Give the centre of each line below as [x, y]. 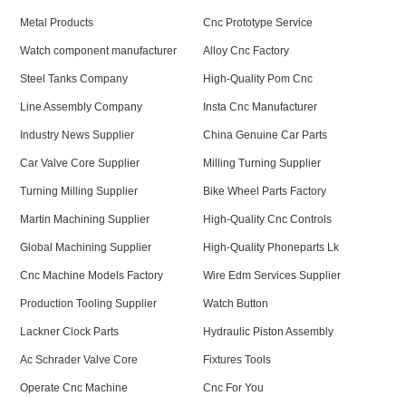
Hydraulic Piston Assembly [268, 332]
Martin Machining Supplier [85, 219]
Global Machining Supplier [86, 247]
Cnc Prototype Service [258, 23]
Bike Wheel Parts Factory [265, 191]
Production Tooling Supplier [89, 304]
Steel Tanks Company [74, 79]
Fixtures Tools [237, 360]
